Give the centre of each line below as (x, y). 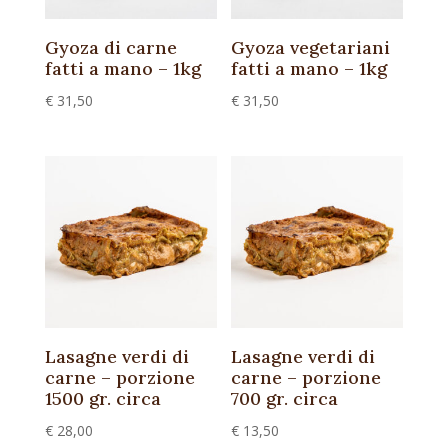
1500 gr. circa (102, 398)
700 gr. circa (285, 398)
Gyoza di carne (110, 48)
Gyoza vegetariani (311, 48)
